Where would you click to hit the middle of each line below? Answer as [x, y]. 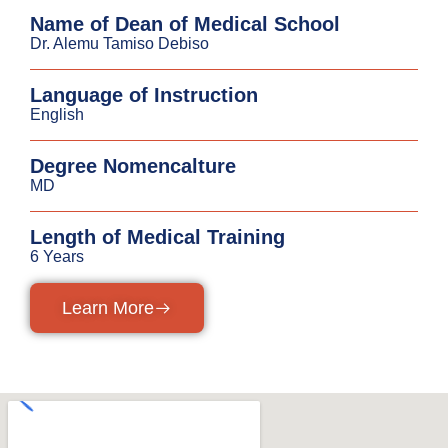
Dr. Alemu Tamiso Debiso [119, 43]
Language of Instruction [144, 95]
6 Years [57, 256]
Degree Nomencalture [133, 166]
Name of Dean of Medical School [185, 24]
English [57, 114]
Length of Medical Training [157, 237]
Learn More [108, 308]
